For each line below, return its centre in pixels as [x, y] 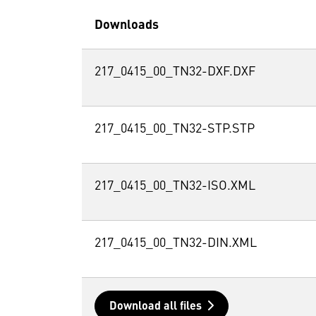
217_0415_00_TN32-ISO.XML [175, 186]
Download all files [155, 306]
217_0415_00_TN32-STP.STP [174, 129]
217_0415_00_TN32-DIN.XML [175, 243]
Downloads [126, 25]
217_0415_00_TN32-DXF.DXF [175, 72]
